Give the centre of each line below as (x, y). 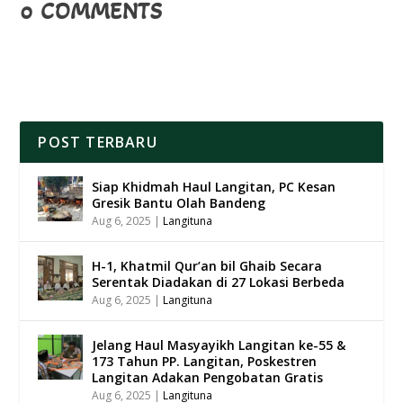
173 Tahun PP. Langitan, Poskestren (205, 362)
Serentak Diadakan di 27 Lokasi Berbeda (219, 282)
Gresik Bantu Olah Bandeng (179, 203)
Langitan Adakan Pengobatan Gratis (208, 378)
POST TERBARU (98, 143)
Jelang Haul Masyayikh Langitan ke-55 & (219, 345)
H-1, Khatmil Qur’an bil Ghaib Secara (207, 266)
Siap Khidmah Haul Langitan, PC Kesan (214, 187)
